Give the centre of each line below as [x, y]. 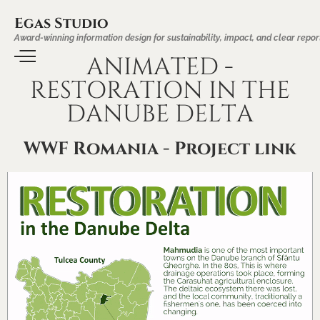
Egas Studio [61, 23]
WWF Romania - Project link [160, 149]
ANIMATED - [160, 67]
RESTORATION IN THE [160, 91]
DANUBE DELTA [160, 114]
